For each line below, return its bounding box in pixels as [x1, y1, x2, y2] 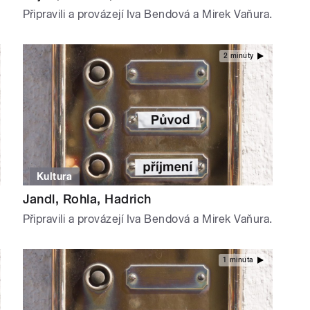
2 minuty [223, 51, 254, 60]
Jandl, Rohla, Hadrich [22, 191, 152, 206]
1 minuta [222, 256, 254, 264]
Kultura [37, 170, 73, 182]
